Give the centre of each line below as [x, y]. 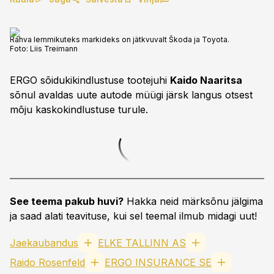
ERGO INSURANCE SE [158, 262]
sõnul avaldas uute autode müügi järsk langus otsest [131, 95]
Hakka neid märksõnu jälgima [193, 201]
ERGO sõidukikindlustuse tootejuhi [90, 80]
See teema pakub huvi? [67, 201]
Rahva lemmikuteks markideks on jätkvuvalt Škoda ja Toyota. [120, 39]
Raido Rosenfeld [47, 262]
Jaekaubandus [44, 243]
